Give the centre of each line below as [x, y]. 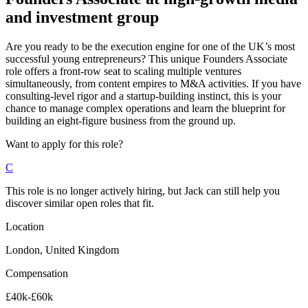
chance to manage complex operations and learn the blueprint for [145, 108]
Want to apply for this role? [64, 144]
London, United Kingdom [62, 250]
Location [25, 226]
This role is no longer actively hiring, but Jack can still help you [143, 190]
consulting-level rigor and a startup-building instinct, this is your [143, 96]
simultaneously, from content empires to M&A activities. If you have [153, 83]
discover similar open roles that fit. [80, 203]
